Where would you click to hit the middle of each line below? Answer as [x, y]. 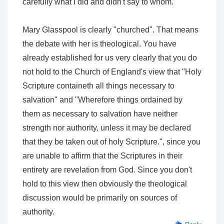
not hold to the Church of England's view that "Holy [112, 71]
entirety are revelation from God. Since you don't [107, 169]
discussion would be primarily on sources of [100, 197]
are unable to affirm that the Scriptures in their [102, 155]
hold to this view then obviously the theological [105, 183]
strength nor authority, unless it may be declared [107, 127]
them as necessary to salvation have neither [100, 113]
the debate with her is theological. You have [99, 43]
